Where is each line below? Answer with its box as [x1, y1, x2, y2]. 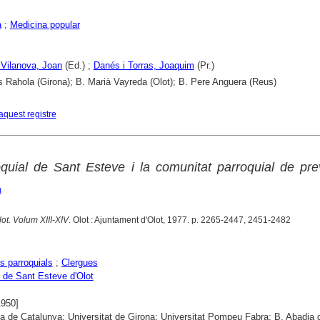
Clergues [61, 257, 98, 269]
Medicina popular [9, 19, 80, 30]
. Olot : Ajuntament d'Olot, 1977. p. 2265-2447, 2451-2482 [68, 215, 291, 226]
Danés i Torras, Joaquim [93, 60, 194, 71]
